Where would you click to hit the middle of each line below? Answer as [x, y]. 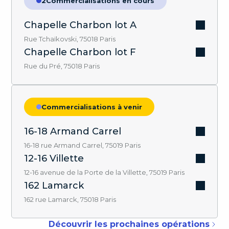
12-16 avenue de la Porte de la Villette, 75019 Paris [105, 173]
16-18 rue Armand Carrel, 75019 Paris [83, 145]
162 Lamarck [54, 186]
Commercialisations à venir [92, 107]
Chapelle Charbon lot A [81, 25]
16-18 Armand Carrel [73, 132]
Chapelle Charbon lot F [80, 52]
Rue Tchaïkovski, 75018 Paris [70, 39]
